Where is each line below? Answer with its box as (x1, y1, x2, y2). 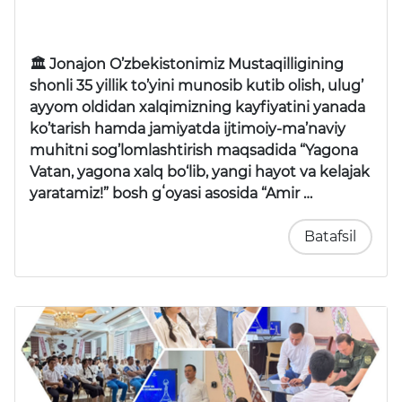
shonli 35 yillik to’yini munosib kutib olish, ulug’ (30, 76, 363, 94)
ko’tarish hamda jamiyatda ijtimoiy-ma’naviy (30, 119, 345, 137)
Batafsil (304, 227, 356, 245)
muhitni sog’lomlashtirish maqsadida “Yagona (30, 141, 358, 159)
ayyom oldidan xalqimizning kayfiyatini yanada (30, 98, 365, 116)
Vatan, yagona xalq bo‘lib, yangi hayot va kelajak (30, 162, 370, 180)
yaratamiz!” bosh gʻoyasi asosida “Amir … (30, 184, 312, 202)
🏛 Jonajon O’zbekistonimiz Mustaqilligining (30, 55, 344, 73)
